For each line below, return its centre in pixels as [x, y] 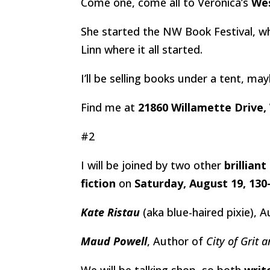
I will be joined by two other [153, 165]
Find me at [110, 107]
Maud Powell [114, 241]
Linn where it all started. [142, 49]
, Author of [177, 241]
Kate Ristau [111, 212]
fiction [99, 183]
